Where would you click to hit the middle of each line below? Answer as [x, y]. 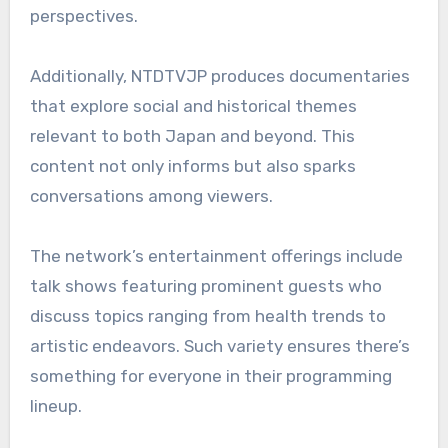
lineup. [55, 405]
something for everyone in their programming [210, 375]
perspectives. [83, 15]
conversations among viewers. [151, 195]
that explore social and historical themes [193, 105]
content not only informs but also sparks [192, 165]
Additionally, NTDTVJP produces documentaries [219, 75]
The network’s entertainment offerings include [216, 255]
